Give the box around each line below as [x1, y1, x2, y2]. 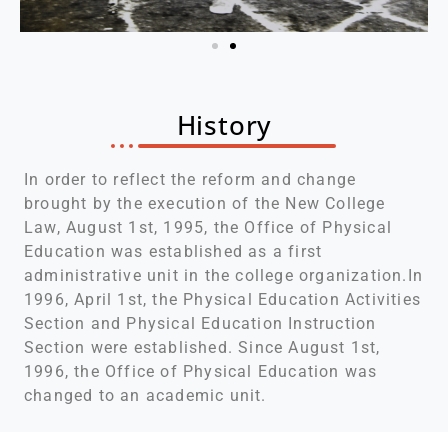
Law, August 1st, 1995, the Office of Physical [24, 218, 393, 238]
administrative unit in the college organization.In [24, 266, 424, 286]
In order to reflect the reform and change [24, 170, 357, 190]
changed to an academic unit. [24, 386, 267, 406]
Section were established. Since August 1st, [24, 338, 381, 358]
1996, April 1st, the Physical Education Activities [24, 290, 422, 310]
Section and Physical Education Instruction [24, 314, 377, 334]
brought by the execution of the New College [24, 194, 386, 214]
